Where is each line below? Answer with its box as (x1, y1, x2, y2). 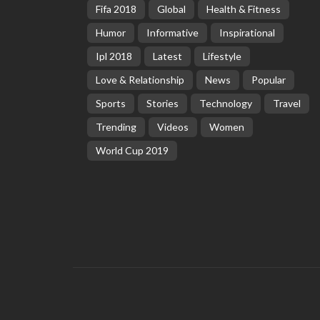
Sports (96, 97, 126, 109)
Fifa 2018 (96, 3, 136, 15)
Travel (273, 97, 301, 109)
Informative (146, 26, 199, 39)
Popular (251, 74, 286, 86)
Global (157, 3, 186, 15)
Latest (153, 50, 182, 62)
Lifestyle (203, 50, 241, 62)
